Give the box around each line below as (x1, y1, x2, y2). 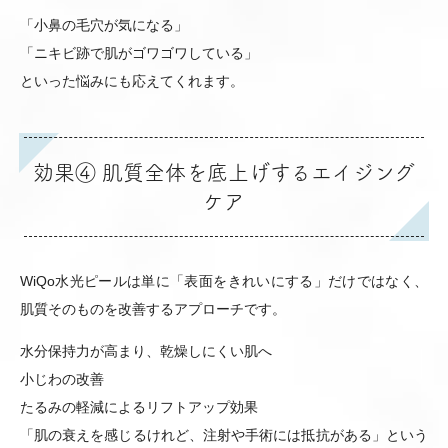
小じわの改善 (20, 370, 104, 387)
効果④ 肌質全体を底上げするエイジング (32, 161, 415, 183)
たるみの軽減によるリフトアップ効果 (20, 398, 258, 415)
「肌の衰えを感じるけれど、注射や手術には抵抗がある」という (20, 426, 428, 443)
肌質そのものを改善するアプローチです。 (20, 300, 286, 317)
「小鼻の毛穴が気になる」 (20, 16, 188, 33)
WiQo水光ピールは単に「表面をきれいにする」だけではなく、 (20, 272, 428, 289)
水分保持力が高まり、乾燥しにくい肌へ (20, 342, 272, 359)
